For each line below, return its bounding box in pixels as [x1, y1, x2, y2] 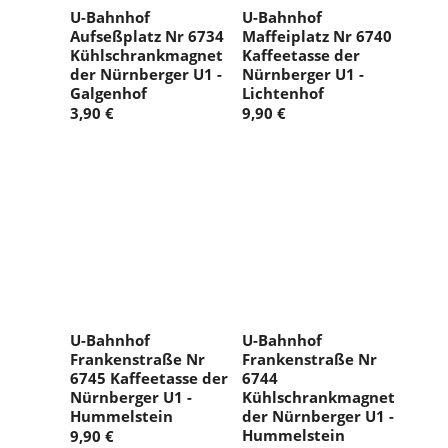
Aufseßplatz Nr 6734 [70, 26, 224, 47]
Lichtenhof [242, 83, 324, 104]
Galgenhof [70, 83, 147, 104]
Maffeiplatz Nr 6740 [242, 26, 392, 47]
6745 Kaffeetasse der [70, 368, 228, 389]
